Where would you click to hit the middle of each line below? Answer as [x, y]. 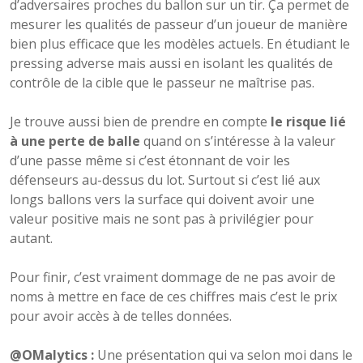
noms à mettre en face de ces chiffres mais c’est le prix [173, 296]
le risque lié [308, 121]
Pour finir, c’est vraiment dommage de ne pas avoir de [173, 277]
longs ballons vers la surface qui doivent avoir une [162, 199]
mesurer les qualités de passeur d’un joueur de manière [179, 24]
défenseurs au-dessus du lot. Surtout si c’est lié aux [165, 179]
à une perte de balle [75, 141]
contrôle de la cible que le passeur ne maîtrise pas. [162, 82]
